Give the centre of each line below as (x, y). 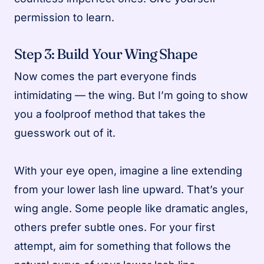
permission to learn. (64, 17)
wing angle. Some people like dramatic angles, (131, 208)
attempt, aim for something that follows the (123, 246)
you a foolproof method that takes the (110, 114)
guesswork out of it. (65, 133)
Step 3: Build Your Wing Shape (106, 54)
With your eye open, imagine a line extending (128, 170)
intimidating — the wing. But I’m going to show (131, 95)
